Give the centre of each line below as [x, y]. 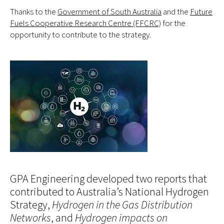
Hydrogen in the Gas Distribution [122, 204]
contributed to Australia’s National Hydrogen [109, 191]
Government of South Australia [109, 11]
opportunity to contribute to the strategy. [80, 34]
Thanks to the [34, 11]
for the [173, 23]
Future [201, 11]
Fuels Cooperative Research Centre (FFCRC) [85, 23]
